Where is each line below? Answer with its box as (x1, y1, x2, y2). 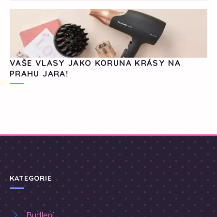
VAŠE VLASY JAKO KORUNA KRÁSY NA (10, 58, 181, 68)
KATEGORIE (10, 173, 52, 183)
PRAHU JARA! (10, 68, 68, 79)
